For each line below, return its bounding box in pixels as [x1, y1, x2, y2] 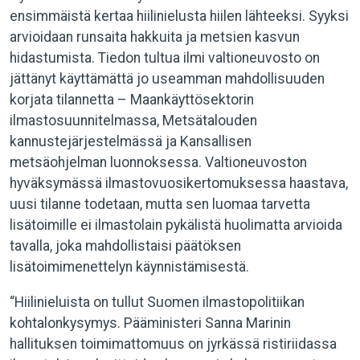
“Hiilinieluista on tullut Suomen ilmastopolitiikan [10, 294, 305, 310]
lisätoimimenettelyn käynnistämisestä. [10, 259, 249, 275]
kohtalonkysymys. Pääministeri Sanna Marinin [10, 315, 291, 331]
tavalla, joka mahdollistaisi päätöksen [10, 238, 241, 254]
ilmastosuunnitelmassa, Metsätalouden [10, 112, 257, 129]
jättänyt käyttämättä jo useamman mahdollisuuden [10, 71, 325, 87]
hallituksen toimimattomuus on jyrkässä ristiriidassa [10, 336, 337, 352]
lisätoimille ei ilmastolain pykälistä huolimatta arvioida [10, 217, 342, 233]
